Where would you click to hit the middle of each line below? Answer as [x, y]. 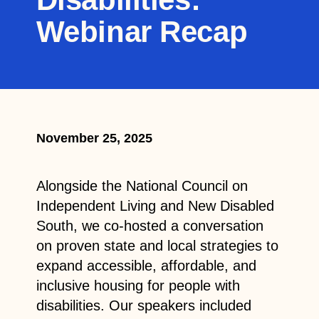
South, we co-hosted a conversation [150, 225]
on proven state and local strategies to [157, 245]
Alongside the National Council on [142, 185]
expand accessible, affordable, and [146, 265]
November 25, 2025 [94, 138]
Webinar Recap [142, 31]
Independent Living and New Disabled [155, 205]
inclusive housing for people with [138, 285]
